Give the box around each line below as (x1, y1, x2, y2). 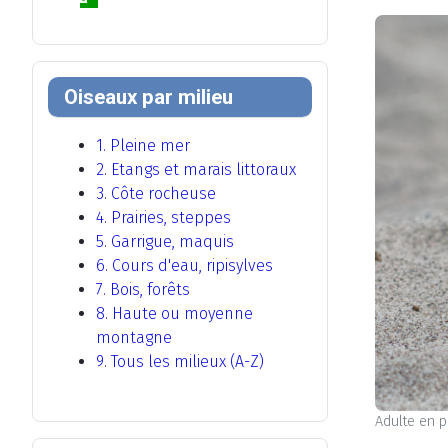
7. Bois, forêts (96, 280, 190, 300)
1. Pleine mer (96, 136, 190, 156)
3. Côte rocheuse (96, 184, 216, 204)
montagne (96, 328, 172, 348)
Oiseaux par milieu (64, 85, 233, 110)
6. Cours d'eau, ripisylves (96, 256, 273, 276)
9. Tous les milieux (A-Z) (96, 352, 264, 372)
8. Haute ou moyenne (96, 304, 253, 324)
